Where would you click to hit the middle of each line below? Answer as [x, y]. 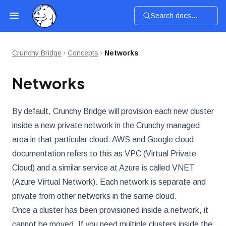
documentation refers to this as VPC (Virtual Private [104, 153]
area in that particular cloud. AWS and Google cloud [103, 139]
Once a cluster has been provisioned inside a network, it [110, 210]
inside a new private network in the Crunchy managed [106, 125]
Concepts [83, 53]
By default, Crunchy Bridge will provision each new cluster [113, 111]
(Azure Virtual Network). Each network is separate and [109, 182]
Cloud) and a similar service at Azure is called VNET [103, 167]
